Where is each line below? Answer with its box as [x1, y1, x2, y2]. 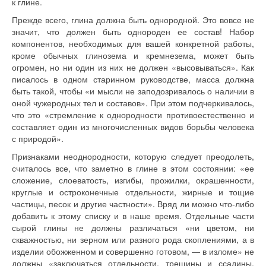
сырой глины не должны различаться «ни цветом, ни [12, 221, 254, 233]
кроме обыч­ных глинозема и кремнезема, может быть [12, 49, 254, 61]
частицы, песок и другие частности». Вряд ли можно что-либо [12, 198, 254, 210]
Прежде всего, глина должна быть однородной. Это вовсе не [12, 14, 254, 26]
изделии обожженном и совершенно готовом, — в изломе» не [12, 245, 254, 257]
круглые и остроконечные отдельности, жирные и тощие [12, 186, 254, 198]
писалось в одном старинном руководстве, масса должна [12, 73, 254, 85]
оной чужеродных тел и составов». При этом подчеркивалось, [12, 97, 254, 109]
